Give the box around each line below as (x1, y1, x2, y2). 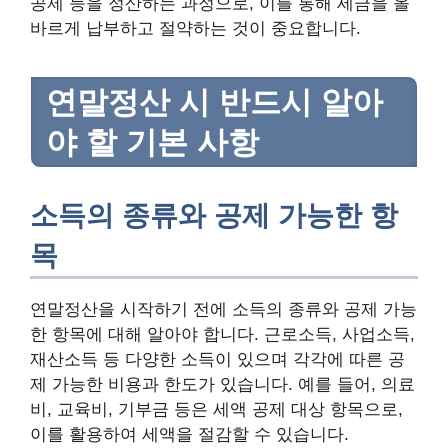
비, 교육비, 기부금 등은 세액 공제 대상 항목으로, (30, 400, 403, 420)
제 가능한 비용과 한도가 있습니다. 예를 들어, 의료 (30, 375, 415, 395)
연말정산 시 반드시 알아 (46, 85, 383, 120)
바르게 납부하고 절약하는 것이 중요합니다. (30, 18, 361, 38)
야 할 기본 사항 (46, 125, 259, 160)
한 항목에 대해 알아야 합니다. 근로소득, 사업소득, (30, 325, 415, 345)
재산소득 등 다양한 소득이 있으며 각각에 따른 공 (30, 350, 405, 370)
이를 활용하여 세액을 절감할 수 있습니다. (30, 425, 349, 445)
